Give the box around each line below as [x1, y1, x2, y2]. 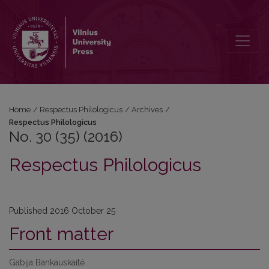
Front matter [9, 223, 113, 244]
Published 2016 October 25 [9, 206, 115, 216]
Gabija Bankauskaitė [9, 258, 85, 267]
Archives [131, 105, 163, 114]
